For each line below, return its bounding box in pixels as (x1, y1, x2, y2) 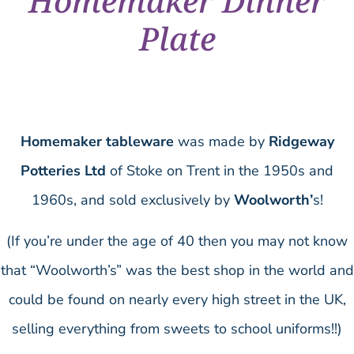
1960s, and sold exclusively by (31, 190, 234, 210)
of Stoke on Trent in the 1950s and (106, 161, 333, 181)
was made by (173, 132, 269, 152)
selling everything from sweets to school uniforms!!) (12, 318, 342, 338)
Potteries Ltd (21, 161, 106, 181)
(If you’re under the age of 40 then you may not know (6, 231, 348, 250)
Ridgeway (268, 132, 334, 152)
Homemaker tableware (20, 132, 174, 152)
